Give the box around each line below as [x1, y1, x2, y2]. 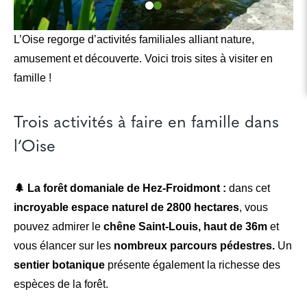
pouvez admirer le [14, 221, 103, 232]
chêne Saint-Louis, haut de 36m [103, 221, 267, 232]
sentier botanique [14, 259, 108, 271]
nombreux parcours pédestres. [111, 240, 275, 251]
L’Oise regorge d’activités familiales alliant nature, [14, 34, 254, 45]
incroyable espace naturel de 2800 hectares [14, 201, 239, 213]
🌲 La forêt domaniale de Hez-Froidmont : [14, 182, 226, 194]
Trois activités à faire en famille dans [14, 115, 279, 132]
